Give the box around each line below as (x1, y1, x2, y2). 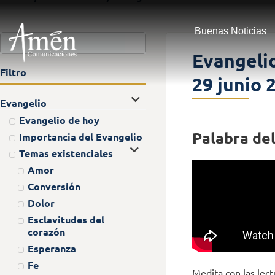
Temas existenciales (18, 146, 113, 160)
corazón (28, 225, 65, 238)
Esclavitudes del (28, 212, 104, 226)
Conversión (28, 179, 80, 193)
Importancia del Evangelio (18, 130, 142, 143)
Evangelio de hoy (18, 113, 99, 126)
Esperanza (28, 241, 76, 255)
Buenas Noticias (194, 26, 266, 36)
